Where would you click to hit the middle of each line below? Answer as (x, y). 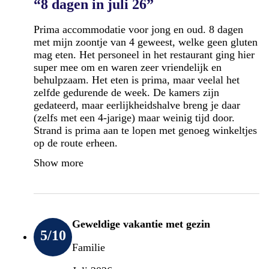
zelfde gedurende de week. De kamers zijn (126, 92)
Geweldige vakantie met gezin (141, 224)
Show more (59, 162)
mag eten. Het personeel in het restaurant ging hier (144, 54)
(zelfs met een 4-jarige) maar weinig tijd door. (134, 117)
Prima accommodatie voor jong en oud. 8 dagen (138, 29)
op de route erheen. (76, 143)
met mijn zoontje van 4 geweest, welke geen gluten (146, 42)
